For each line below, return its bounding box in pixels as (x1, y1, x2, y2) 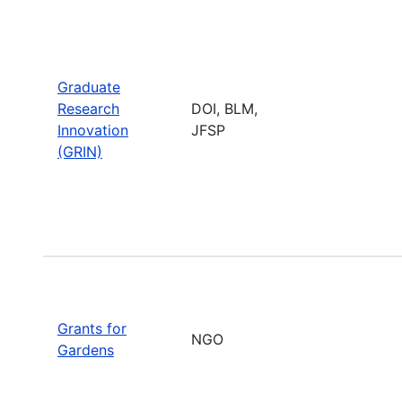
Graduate (57, 77, 120, 96)
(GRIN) (57, 142, 102, 161)
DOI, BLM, (191, 99, 258, 118)
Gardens (57, 340, 114, 359)
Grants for (57, 319, 127, 337)
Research (57, 99, 119, 118)
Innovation (57, 120, 128, 139)
